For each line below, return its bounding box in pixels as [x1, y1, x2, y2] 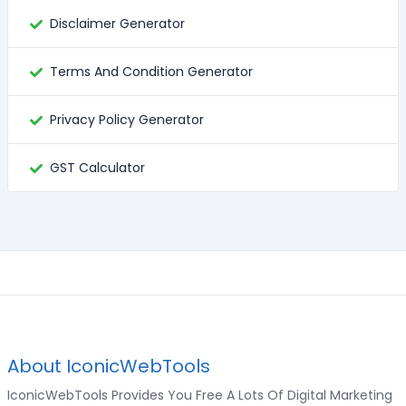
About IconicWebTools [7, 353, 210, 379]
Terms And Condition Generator [50, 63, 253, 81]
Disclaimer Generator [50, 14, 185, 33]
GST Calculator [50, 159, 145, 177]
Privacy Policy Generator [50, 111, 204, 129]
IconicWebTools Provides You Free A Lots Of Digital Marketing [7, 386, 392, 404]
